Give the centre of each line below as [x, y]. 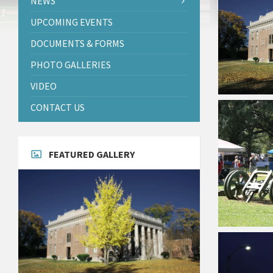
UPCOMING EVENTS [72, 22]
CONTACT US [58, 107]
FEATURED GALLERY [92, 154]
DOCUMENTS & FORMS [77, 43]
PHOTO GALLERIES [71, 64]
